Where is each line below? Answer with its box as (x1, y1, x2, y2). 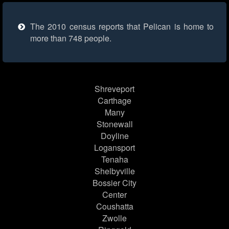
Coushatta (96, 200, 133, 213)
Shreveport (95, 83, 134, 95)
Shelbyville (94, 165, 135, 177)
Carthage (98, 95, 131, 107)
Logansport (94, 142, 135, 154)
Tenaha (101, 153, 128, 166)
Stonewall (96, 118, 133, 130)
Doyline (100, 130, 129, 142)
